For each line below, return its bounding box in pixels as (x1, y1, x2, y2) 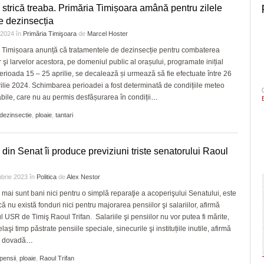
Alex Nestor (67, 173, 100, 180)
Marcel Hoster (87, 30, 128, 37)
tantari (55, 111, 73, 118)
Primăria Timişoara (23, 30, 77, 37)
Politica (37, 173, 57, 180)
